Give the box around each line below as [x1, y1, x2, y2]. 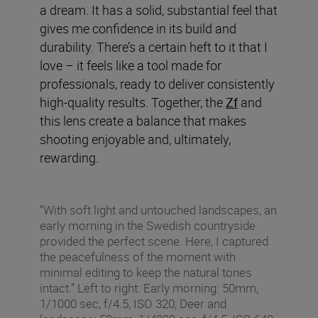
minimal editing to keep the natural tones [40, 264, 252, 281]
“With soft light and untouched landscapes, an [40, 202, 277, 219]
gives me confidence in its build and [40, 20, 236, 38]
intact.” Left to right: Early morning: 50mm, [40, 280, 258, 297]
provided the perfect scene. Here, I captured [40, 233, 268, 250]
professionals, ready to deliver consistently [40, 75, 275, 93]
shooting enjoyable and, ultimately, [40, 131, 231, 148]
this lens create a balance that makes [40, 112, 246, 130]
